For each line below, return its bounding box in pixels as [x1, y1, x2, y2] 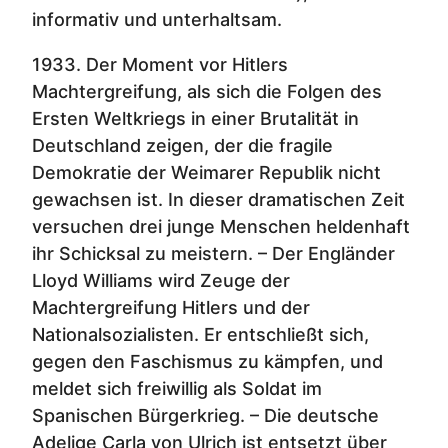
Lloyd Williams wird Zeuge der [32, 269, 290, 291]
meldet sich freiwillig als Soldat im [32, 377, 322, 399]
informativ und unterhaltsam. [32, 8, 282, 30]
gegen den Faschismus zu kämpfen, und [32, 350, 383, 372]
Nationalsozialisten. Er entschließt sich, [32, 323, 369, 345]
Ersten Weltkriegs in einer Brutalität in [32, 107, 359, 129]
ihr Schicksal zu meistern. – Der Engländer [32, 242, 395, 264]
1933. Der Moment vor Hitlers [32, 53, 288, 75]
